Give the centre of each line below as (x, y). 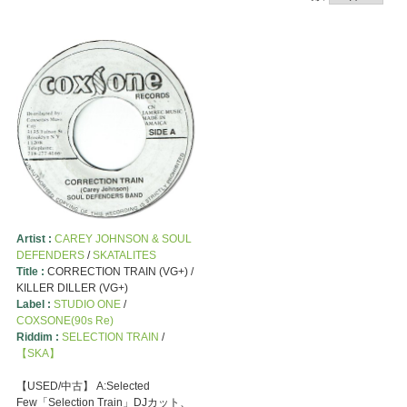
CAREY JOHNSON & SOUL (123, 238)
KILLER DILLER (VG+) (72, 288)
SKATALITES (124, 255)
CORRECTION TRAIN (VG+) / (120, 271)
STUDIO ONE (87, 304)
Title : (31, 271)
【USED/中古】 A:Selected (83, 386)
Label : (35, 304)
